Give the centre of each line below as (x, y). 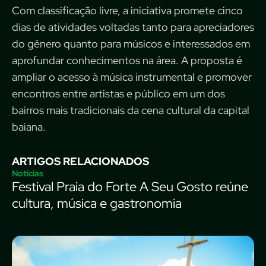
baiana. (29, 127)
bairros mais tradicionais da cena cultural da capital (131, 110)
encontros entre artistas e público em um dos (118, 94)
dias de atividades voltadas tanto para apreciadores (133, 27)
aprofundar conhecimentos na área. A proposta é (127, 60)
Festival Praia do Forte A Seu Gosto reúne (130, 187)
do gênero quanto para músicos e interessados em (131, 44)
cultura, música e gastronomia (97, 203)
